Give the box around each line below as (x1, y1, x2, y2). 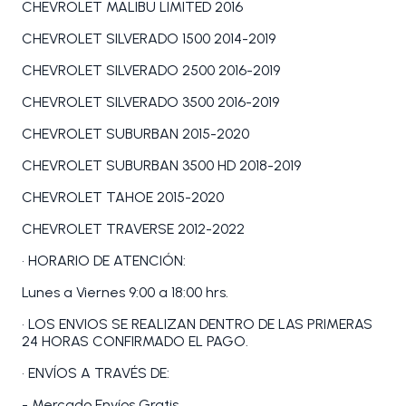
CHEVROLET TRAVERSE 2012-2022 (22, 220, 245, 238)
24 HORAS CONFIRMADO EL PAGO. (22, 333, 248, 351)
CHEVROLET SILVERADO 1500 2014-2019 (22, 30, 275, 48)
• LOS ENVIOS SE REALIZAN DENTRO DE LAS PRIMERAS (22, 315, 372, 333)
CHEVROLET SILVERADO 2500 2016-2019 (22, 62, 280, 80)
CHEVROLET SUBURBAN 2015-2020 (22, 125, 249, 143)
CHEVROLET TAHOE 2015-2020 (22, 188, 224, 207)
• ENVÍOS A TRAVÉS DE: (22, 364, 169, 382)
